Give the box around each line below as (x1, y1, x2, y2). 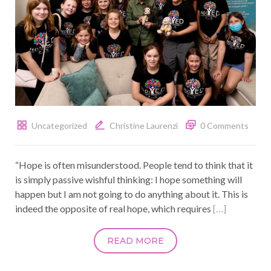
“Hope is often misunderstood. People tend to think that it (15, 159, 253, 171)
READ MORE (107, 235, 164, 247)
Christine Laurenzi (109, 120, 178, 131)
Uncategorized (31, 120, 87, 131)
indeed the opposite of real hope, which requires (15, 203, 213, 215)
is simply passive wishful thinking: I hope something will (15, 174, 242, 186)
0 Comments (200, 120, 249, 131)
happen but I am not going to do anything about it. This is (15, 188, 248, 200)
